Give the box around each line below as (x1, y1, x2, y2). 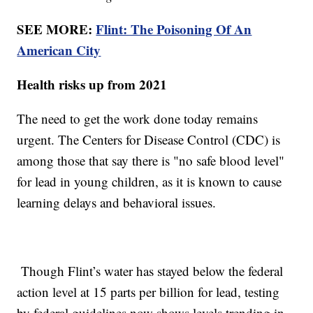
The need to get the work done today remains (17, 109, 259, 127)
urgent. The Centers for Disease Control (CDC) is (17, 130, 281, 148)
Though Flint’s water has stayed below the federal (17, 261, 284, 279)
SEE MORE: (17, 19, 96, 38)
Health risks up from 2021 (17, 74, 172, 94)
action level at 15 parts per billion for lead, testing (17, 282, 280, 300)
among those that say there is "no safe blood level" (17, 151, 285, 169)
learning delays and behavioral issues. (17, 193, 225, 211)
